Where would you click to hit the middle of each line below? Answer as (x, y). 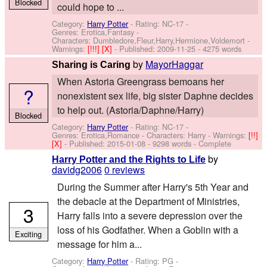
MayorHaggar (175, 64)
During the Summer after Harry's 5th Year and (153, 187)
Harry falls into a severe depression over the (150, 216)
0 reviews (125, 170)
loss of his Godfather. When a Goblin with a (148, 230)
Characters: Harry (176, 135)
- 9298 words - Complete (189, 143)
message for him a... (99, 244)
